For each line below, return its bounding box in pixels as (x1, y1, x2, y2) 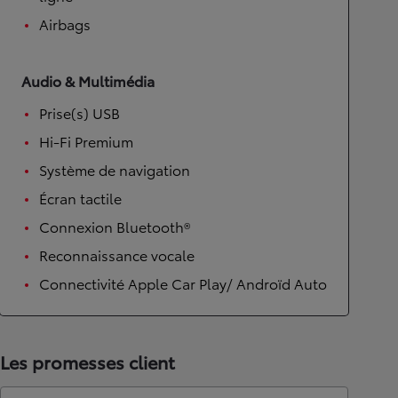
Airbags (39, 12, 91, 34)
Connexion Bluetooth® (39, 215, 190, 236)
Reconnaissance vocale (39, 243, 195, 265)
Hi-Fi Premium (39, 130, 133, 151)
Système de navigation (39, 158, 190, 179)
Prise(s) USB (39, 101, 120, 123)
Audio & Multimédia (21, 69, 155, 91)
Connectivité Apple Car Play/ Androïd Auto (39, 272, 327, 293)
